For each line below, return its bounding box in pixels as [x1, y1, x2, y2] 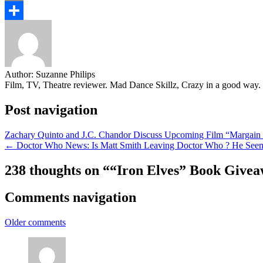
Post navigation [5, 102, 97, 117]
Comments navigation [5, 190, 136, 205]
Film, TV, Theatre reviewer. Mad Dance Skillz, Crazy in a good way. [5, 79, 261, 90]
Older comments [5, 217, 66, 228]
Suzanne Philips [36, 69, 95, 79]
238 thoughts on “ [5, 162, 110, 178]
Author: [5, 69, 36, 79]
